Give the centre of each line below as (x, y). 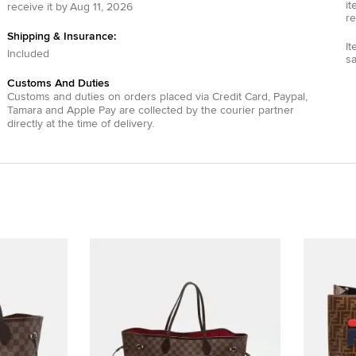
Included (28, 54)
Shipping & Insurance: (61, 37)
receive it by (37, 7)
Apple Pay (91, 110)
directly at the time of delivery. (80, 124)
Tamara (24, 110)
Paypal (289, 97)
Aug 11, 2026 (101, 7)
